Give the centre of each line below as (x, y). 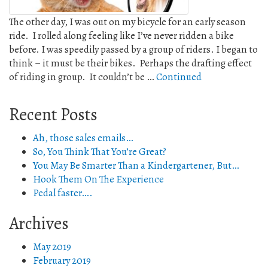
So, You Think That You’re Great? (100, 152)
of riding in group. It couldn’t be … (83, 77)
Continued (179, 77)
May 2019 (52, 247)
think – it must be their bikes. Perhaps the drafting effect (130, 63)
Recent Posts (53, 115)
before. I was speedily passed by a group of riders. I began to (133, 50)
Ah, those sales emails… (83, 138)
